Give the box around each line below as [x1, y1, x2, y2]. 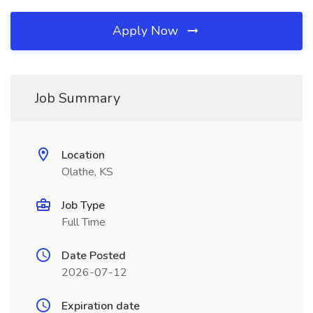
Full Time [61, 214, 105, 230]
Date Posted [61, 248, 126, 263]
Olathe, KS [61, 164, 113, 180]
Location [61, 147, 105, 163]
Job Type [61, 198, 105, 213]
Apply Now [112, 22, 182, 39]
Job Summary [35, 89, 120, 108]
